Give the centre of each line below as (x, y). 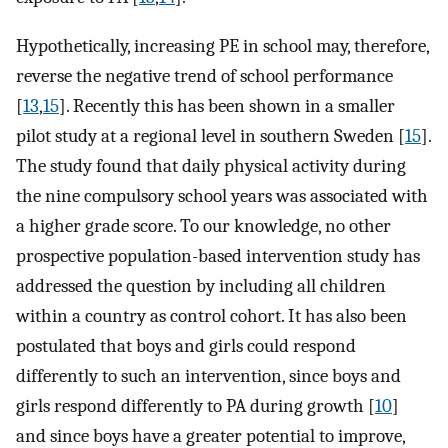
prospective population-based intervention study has (218, 255)
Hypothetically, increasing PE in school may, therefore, (222, 45)
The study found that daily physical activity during (211, 165)
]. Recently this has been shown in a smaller (227, 105)
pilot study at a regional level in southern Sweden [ (210, 135)
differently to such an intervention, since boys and (208, 375)
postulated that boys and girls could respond (186, 345)
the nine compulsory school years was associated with (222, 195)
